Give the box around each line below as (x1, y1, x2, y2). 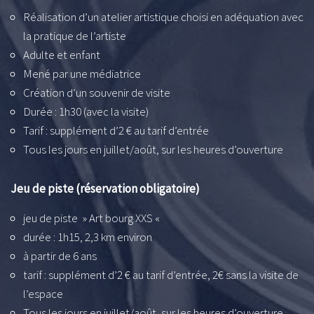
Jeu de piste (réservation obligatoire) (11, 180, 200, 196)
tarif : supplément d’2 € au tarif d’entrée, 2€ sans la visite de (23, 266, 299, 282)
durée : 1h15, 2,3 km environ (23, 228, 152, 245)
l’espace (23, 285, 63, 301)
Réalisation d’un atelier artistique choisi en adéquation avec (23, 9, 303, 25)
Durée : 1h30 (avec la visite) (23, 104, 149, 120)
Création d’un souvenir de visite (23, 85, 170, 101)
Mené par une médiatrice (23, 66, 141, 82)
